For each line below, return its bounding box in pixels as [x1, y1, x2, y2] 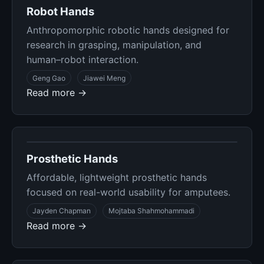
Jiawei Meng [82, 73, 126, 82]
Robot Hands [27, 4, 94, 18]
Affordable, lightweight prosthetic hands [27, 171, 207, 184]
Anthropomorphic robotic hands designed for [27, 24, 229, 36]
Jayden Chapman [32, 206, 91, 216]
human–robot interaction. [27, 53, 138, 65]
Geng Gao [32, 73, 65, 82]
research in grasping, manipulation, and [27, 38, 202, 51]
